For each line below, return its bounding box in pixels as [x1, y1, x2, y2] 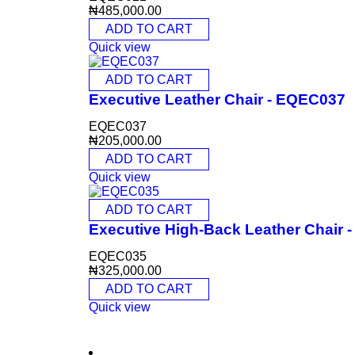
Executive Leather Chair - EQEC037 [89, 91, 345, 108]
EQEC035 [89, 250, 147, 263]
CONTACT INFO [89, 315, 204, 332]
